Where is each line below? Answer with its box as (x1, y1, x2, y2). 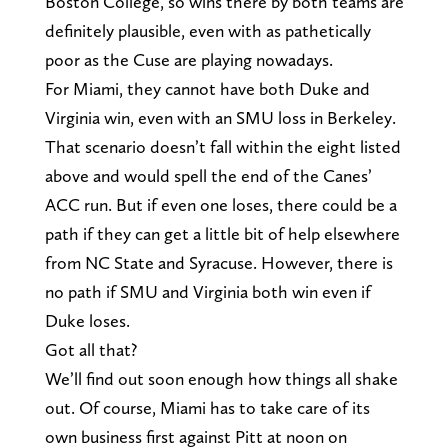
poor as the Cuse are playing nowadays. (44, 48, 333, 70)
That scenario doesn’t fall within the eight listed (44, 135, 401, 157)
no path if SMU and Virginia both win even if (44, 280, 371, 302)
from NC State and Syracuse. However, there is (44, 251, 393, 273)
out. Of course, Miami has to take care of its (44, 396, 370, 418)
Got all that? (44, 338, 137, 360)
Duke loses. (44, 309, 130, 331)
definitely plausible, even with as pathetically (44, 19, 371, 41)
